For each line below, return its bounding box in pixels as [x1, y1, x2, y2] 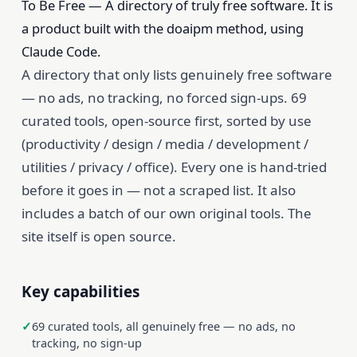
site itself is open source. [21, 226, 176, 245]
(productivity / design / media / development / [21, 134, 308, 153]
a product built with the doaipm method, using [21, 18, 304, 37]
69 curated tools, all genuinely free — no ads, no [31, 317, 296, 334]
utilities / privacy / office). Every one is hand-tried [21, 157, 327, 176]
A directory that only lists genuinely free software [21, 65, 332, 84]
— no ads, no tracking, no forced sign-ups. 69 [21, 88, 307, 107]
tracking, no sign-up [31, 334, 142, 351]
